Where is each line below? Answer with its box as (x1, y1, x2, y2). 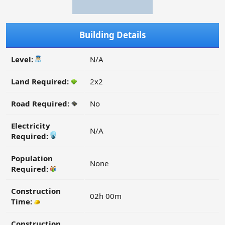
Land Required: (11, 76, 71, 87)
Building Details (79, 29, 146, 41)
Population (11, 153, 53, 164)
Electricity (11, 121, 50, 131)
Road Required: (11, 98, 71, 109)
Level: (11, 54, 35, 65)
